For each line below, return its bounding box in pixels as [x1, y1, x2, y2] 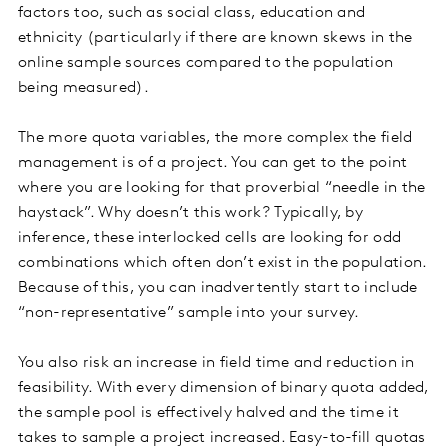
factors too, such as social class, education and [18, 5, 366, 22]
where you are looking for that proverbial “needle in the [18, 180, 426, 197]
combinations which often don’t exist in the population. [18, 255, 427, 272]
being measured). [18, 80, 149, 97]
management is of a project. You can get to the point [18, 155, 408, 172]
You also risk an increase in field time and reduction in [18, 355, 415, 372]
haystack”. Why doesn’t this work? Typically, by [18, 205, 364, 222]
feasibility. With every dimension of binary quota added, [18, 380, 429, 397]
